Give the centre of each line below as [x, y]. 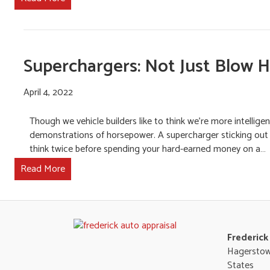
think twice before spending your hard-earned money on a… [147, 149]
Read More [42, 169]
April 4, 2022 [48, 93]
